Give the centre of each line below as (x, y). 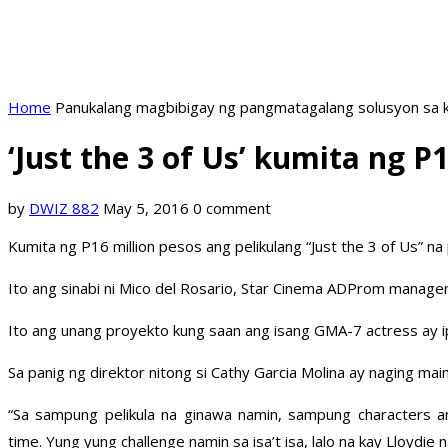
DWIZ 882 (64, 208)
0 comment (232, 208)
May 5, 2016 (146, 208)
